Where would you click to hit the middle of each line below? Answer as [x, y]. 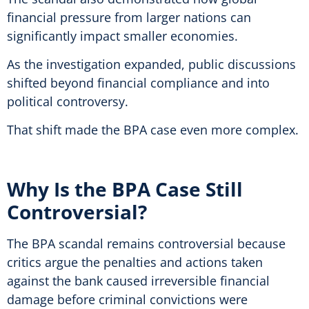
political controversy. [68, 102]
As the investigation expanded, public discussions [151, 64]
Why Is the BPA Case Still [125, 189]
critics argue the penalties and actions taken [135, 262]
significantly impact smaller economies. [122, 36]
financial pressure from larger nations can [129, 17]
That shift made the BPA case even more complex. [153, 130]
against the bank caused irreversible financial [138, 281]
